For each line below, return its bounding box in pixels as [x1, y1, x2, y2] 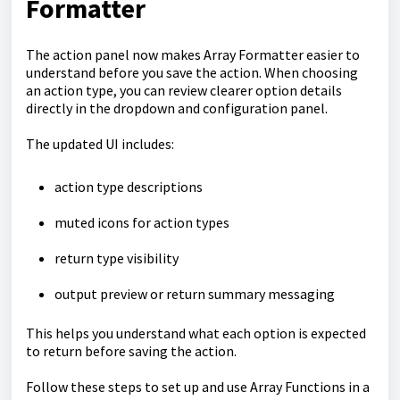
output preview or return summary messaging [54, 285, 335, 303]
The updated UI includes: [26, 135, 174, 153]
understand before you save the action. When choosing [26, 63, 358, 81]
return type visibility [54, 249, 179, 267]
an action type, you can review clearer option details [26, 81, 342, 99]
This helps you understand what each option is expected [26, 324, 366, 342]
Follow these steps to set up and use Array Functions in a [26, 378, 370, 396]
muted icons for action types [54, 213, 229, 231]
